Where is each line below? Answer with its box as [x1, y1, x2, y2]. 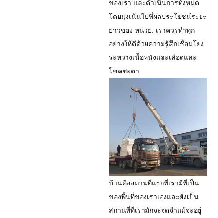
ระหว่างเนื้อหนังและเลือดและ [109, 53, 197, 62]
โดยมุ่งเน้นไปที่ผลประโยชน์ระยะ [109, 12, 207, 21]
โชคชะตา [109, 66, 139, 76]
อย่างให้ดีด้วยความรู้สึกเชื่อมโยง [109, 39, 204, 49]
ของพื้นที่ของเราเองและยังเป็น [109, 191, 199, 201]
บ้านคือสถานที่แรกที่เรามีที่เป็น [109, 178, 199, 187]
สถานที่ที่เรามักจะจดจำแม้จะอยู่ [109, 205, 201, 215]
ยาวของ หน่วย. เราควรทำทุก [109, 25, 195, 35]
